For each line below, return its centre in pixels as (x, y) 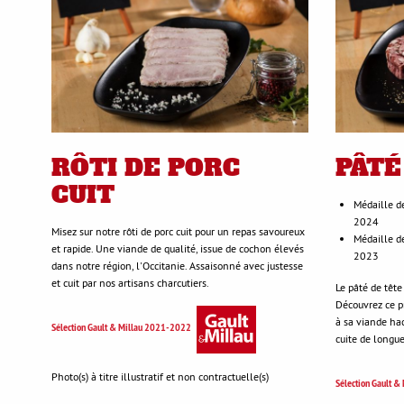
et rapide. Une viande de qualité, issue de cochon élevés (178, 249)
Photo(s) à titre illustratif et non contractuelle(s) (160, 377)
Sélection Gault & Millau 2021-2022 (121, 328)
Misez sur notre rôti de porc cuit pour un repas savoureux (178, 232)
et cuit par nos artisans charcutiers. (130, 283)
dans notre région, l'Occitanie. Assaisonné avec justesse (177, 266)
